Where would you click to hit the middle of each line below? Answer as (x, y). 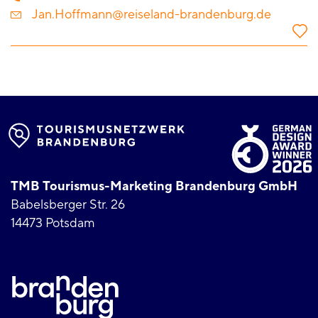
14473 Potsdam (53, 224)
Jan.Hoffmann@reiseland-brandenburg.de (152, 14)
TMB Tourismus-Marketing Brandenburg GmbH (154, 187)
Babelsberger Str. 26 (68, 205)
